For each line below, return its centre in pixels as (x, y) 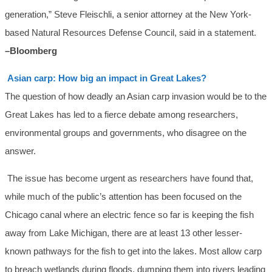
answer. (20, 151)
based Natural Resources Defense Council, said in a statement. (131, 33)
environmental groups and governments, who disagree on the (126, 133)
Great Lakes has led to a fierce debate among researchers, (121, 115)
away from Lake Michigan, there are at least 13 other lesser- (124, 233)
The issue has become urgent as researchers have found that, (129, 178)
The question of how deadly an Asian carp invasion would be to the (136, 97)
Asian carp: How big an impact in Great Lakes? (107, 78)
